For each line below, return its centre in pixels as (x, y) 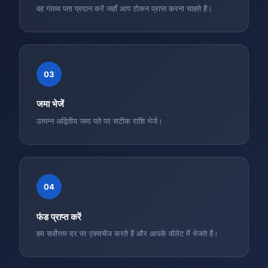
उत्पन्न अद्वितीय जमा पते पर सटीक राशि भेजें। (100, 121)
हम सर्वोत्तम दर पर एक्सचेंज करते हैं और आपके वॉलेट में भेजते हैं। (127, 234)
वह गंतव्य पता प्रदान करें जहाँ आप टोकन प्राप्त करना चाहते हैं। (124, 8)
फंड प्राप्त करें (59, 217)
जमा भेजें (50, 104)
